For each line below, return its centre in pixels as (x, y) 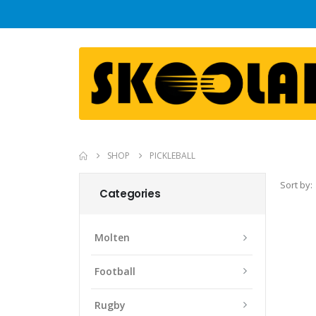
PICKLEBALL (172, 155)
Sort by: (296, 184)
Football (115, 271)
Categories (130, 193)
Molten (112, 237)
